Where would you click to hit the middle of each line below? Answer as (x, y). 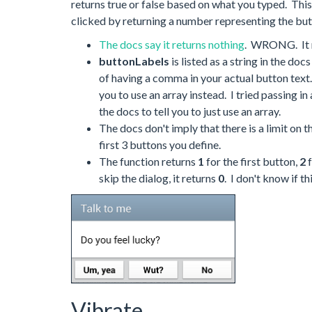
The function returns (148, 161)
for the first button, (252, 161)
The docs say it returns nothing (172, 44)
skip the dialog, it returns (158, 178)
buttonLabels (134, 61)
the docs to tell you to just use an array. (190, 111)
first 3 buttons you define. (161, 145)
